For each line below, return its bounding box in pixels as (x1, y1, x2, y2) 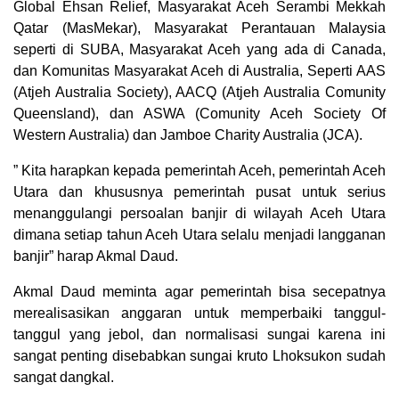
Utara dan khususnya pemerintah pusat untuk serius (13, 184, 386, 200)
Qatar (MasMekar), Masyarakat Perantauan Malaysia (13, 20, 386, 37)
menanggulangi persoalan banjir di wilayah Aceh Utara (13, 206, 386, 222)
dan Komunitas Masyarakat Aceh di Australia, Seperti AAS (13, 63, 386, 79)
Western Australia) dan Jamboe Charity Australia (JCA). (13, 127, 362, 143)
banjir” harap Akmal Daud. (13, 248, 178, 265)
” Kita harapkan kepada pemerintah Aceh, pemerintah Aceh (13, 163, 386, 179)
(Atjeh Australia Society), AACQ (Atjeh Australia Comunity (13, 85, 386, 101)
